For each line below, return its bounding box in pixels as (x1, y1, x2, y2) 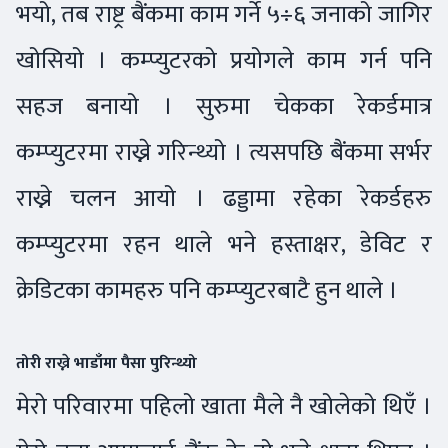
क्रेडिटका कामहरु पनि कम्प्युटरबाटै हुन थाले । (16, 270, 403, 312)
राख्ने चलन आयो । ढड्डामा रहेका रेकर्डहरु (16, 178, 432, 220)
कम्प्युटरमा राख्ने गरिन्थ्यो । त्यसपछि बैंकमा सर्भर (16, 132, 432, 174)
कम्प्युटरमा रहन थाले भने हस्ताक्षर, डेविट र (16, 224, 432, 266)
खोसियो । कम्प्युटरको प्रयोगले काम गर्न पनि (16, 40, 432, 82)
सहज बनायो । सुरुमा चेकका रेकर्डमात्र (16, 86, 432, 128)
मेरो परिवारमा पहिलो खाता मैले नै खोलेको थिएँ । (16, 386, 432, 428)
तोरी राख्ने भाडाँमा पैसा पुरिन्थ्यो (16, 350, 201, 378)
